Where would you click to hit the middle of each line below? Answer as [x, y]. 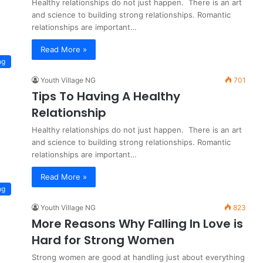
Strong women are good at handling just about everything [138, 257]
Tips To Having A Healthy [106, 96]
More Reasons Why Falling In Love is [137, 224]
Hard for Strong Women [103, 240]
